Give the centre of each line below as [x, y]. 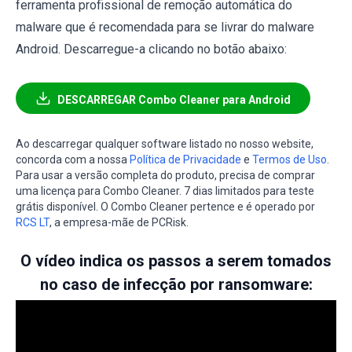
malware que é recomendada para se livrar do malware [165, 27]
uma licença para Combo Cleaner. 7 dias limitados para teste [165, 191]
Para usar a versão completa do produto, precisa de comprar [165, 175]
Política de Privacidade [185, 159]
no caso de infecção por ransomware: [176, 284]
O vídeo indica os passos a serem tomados [176, 260]
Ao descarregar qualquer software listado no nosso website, [165, 143]
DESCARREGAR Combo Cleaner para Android [174, 99]
